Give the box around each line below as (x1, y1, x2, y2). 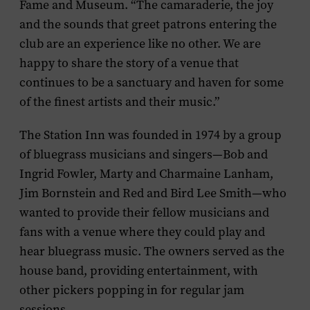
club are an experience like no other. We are (19, 35, 261, 52)
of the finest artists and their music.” (19, 93, 219, 110)
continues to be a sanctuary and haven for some (19, 74, 284, 91)
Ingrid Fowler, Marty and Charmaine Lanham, (19, 165, 273, 182)
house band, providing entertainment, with (19, 262, 258, 279)
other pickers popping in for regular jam (19, 282, 244, 298)
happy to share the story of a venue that (19, 55, 239, 71)
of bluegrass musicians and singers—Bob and (19, 146, 268, 163)
